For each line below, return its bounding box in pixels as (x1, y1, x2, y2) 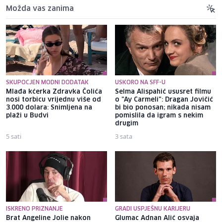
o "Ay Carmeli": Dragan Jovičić (115, 96, 213, 103)
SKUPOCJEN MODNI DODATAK (6, 79, 89, 85)
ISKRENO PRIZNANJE (6, 206, 63, 212)
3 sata (115, 131, 132, 141)
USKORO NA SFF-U (115, 79, 166, 85)
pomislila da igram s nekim (115, 112, 203, 119)
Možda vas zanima (6, 5, 74, 12)
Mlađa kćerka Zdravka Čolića (6, 88, 102, 95)
